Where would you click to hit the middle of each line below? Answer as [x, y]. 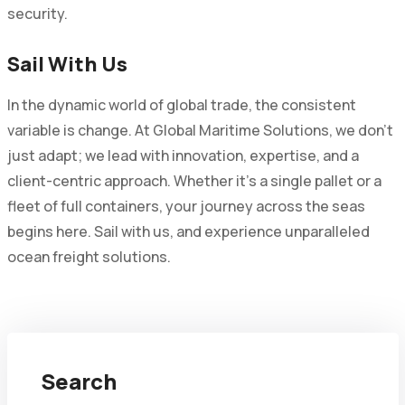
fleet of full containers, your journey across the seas [186, 206]
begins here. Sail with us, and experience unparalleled [188, 231]
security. [37, 13]
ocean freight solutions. [89, 256]
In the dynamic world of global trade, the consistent [181, 104]
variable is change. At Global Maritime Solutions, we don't [200, 130]
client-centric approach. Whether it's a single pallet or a [194, 180]
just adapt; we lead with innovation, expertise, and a [183, 155]
